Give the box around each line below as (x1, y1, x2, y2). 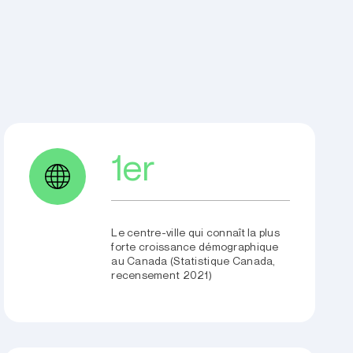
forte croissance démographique (111, 240, 279, 254)
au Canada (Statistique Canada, (111, 255, 276, 268)
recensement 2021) (111, 269, 213, 282)
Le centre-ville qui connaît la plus (111, 226, 281, 240)
